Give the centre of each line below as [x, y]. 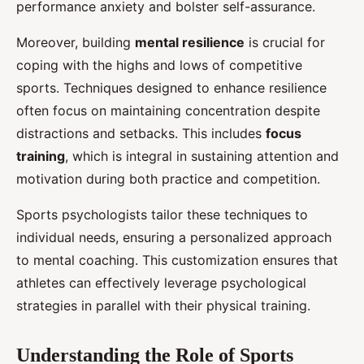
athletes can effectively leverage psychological [161, 283]
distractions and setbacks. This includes [141, 134]
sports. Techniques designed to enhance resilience [171, 88]
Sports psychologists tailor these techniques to [162, 215]
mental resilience [190, 43]
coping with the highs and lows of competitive [159, 65]
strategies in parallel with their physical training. [163, 306]
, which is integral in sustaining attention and [202, 156]
